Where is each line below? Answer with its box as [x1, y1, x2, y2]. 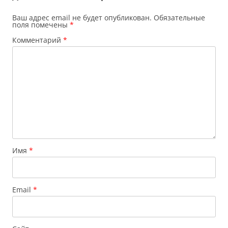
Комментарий [12, 35, 63, 45]
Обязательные [154, 13, 205, 23]
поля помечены [12, 20, 70, 30]
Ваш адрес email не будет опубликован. [12, 13, 152, 23]
